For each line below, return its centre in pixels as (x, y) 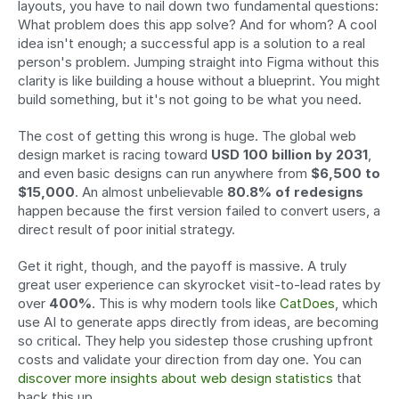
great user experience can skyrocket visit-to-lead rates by (199, 285)
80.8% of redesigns (295, 192)
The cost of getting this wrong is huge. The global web (187, 136)
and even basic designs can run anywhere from (164, 174)
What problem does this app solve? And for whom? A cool (197, 25)
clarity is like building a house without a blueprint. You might (199, 81)
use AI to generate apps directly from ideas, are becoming (198, 322)
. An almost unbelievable (151, 192)
